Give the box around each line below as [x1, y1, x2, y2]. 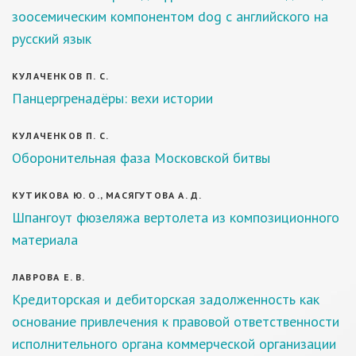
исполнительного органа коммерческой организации [12, 335, 336, 353]
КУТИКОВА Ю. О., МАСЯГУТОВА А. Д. [12, 189, 203, 201]
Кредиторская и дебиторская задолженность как [12, 290, 319, 308]
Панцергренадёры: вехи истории [12, 89, 213, 107]
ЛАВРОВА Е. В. [12, 271, 86, 283]
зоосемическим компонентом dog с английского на [12, 7, 328, 25]
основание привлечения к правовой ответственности [12, 312, 339, 331]
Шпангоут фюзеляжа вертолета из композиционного [12, 208, 339, 226]
